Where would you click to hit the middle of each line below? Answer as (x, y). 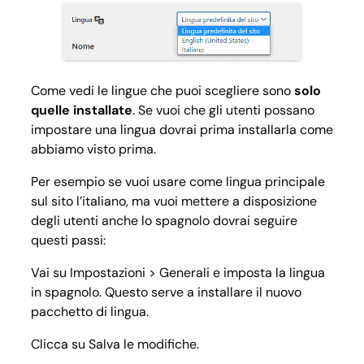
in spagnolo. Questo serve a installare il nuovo (166, 292)
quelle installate (82, 110)
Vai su (50, 273)
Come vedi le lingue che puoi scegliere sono (162, 91)
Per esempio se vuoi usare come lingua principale (178, 182)
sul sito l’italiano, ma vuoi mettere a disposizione (174, 201)
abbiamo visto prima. (93, 149)
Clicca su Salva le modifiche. (115, 344)
